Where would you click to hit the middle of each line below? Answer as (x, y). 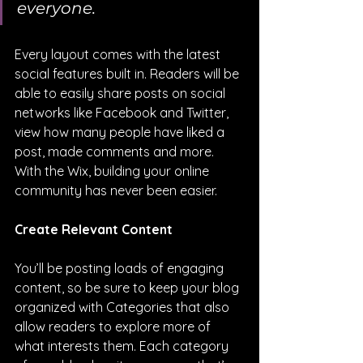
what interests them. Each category (123, 346)
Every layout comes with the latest (119, 54)
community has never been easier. (116, 190)
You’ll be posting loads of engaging (121, 268)
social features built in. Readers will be (128, 73)
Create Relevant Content (94, 229)
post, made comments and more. (116, 151)
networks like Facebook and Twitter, (123, 112)
